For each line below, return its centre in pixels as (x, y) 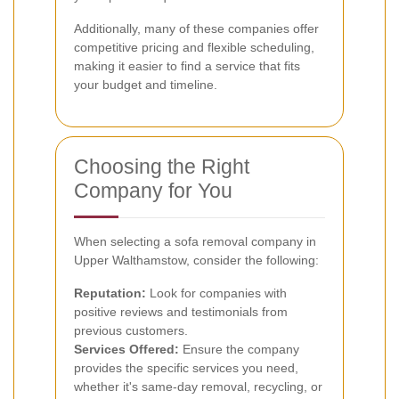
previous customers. (131, 330)
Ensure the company (239, 349)
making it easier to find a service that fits (187, 65)
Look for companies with (216, 293)
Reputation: (110, 293)
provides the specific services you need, (186, 367)
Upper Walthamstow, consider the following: (196, 260)
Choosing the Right (162, 166)
